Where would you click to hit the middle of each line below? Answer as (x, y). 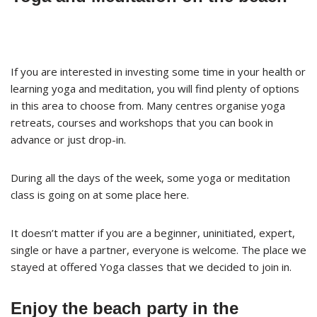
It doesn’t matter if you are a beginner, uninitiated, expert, (153, 232)
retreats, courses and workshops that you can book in (142, 122)
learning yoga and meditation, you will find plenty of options (155, 88)
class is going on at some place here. (100, 194)
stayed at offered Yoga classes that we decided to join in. (151, 266)
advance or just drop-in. (68, 139)
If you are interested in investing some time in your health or (158, 71)
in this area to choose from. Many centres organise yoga (148, 105)
